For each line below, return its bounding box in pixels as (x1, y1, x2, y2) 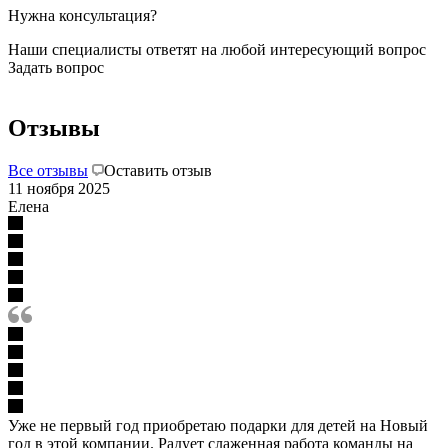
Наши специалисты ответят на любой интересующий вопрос (8, 40, 426, 58)
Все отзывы (8, 161, 88, 179)
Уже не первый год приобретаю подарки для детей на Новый (8, 416, 428, 434)
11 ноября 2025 (8, 179, 110, 197)
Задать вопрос (8, 58, 104, 76)
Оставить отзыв (104, 161, 212, 179)
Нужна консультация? (8, 6, 157, 24)
